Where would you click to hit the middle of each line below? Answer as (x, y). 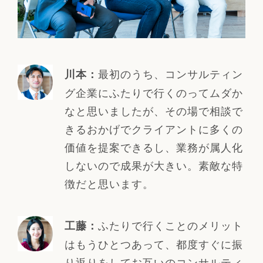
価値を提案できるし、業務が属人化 (154, 147)
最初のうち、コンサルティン (170, 74)
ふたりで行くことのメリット (170, 225)
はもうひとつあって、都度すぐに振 (154, 244)
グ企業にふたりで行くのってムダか (154, 92)
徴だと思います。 (109, 183)
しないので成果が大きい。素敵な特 (154, 165)
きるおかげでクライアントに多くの (154, 129)
